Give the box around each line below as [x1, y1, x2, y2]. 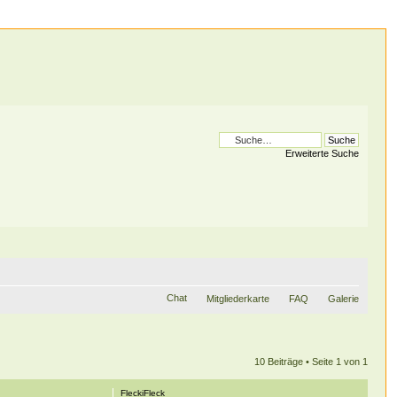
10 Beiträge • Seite [253, 355, 336, 367]
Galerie [327, 292, 359, 304]
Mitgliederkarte [206, 292, 269, 304]
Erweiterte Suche [284, 148, 359, 159]
